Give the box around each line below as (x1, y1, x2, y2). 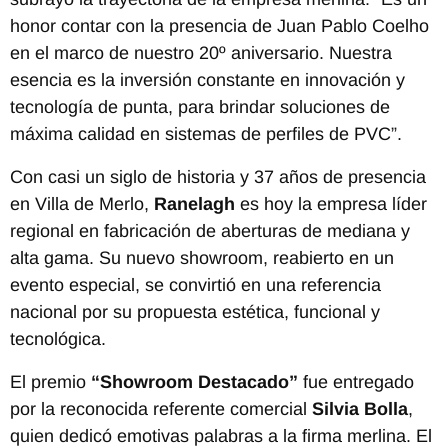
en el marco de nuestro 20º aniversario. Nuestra (10, 42, 392, 63)
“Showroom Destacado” (91, 371, 298, 392)
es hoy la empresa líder (235, 193, 427, 214)
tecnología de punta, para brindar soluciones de (10, 96, 390, 117)
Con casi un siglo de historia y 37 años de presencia (10, 166, 426, 187)
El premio (10, 371, 91, 392)
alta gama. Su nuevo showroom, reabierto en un (10, 247, 394, 268)
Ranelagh (154, 193, 235, 214)
